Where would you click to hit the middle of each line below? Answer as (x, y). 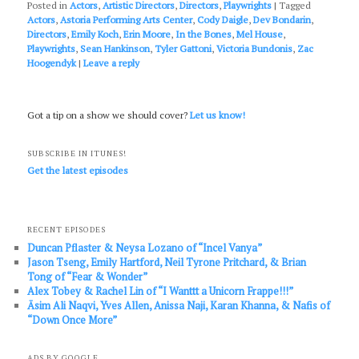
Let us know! (218, 115)
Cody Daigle (223, 19)
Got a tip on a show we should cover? (109, 115)
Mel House (260, 34)
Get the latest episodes (78, 170)
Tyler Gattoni (184, 48)
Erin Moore (147, 34)
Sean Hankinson (115, 48)
